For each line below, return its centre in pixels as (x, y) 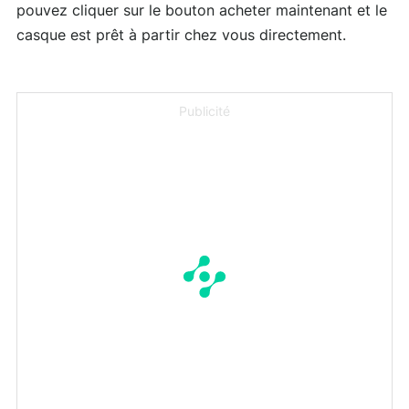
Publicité (204, 112)
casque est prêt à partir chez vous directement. (181, 35)
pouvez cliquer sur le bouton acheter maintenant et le (202, 10)
